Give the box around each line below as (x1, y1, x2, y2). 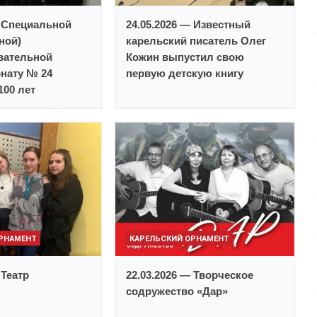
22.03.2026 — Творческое (126, 269, 254, 282)
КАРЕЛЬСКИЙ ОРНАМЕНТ (129, 234, 230, 244)
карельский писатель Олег (126, 35, 267, 47)
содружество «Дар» (126, 285, 229, 298)
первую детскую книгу (126, 67, 244, 80)
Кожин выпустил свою (126, 51, 245, 64)
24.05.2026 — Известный (126, 18, 251, 31)
